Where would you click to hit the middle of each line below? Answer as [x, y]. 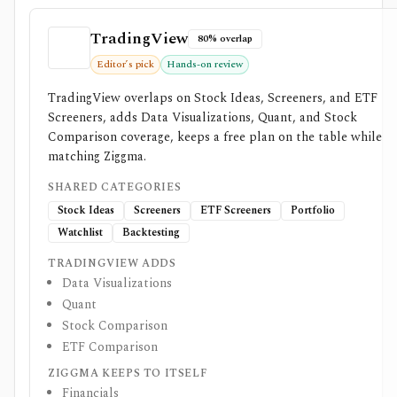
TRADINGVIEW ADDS [112, 264]
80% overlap [225, 39]
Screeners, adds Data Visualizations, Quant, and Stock [202, 117]
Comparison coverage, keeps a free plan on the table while [215, 137]
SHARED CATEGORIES [115, 187]
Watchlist [80, 233]
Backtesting [151, 233]
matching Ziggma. [97, 156]
